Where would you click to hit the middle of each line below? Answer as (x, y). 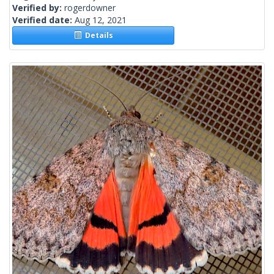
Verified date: (43, 20)
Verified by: (38, 8)
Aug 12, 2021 (101, 20)
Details (97, 35)
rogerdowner (90, 8)
